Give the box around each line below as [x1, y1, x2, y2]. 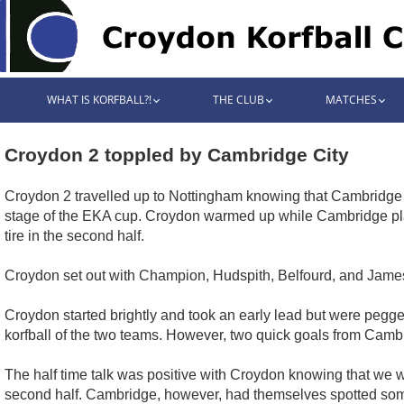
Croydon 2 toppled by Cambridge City [5, 143, 349, 165]
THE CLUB [212, 92, 264, 107]
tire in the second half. [5, 227, 144, 243]
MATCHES [325, 92, 377, 107]
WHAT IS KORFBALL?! [46, 92, 151, 107]
